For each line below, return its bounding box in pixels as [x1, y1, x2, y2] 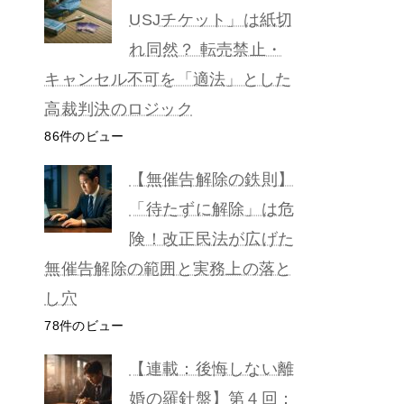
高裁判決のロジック [44, 99, 193, 118]
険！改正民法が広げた [129, 229, 295, 248]
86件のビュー [44, 128, 124, 143]
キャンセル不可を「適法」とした [44, 69, 292, 88]
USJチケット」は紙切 [129, 10, 293, 29]
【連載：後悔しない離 [129, 359, 295, 378]
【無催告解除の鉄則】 [129, 170, 295, 188]
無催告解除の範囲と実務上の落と [44, 259, 292, 278]
